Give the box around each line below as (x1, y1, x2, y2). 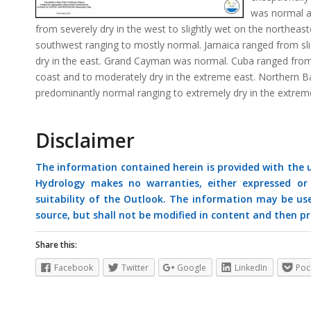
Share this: (35, 238, 77, 251)
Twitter (121, 261, 149, 274)
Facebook (54, 261, 93, 274)
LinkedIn (235, 261, 267, 274)
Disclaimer (35, 126, 135, 153)
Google (177, 261, 206, 274)
